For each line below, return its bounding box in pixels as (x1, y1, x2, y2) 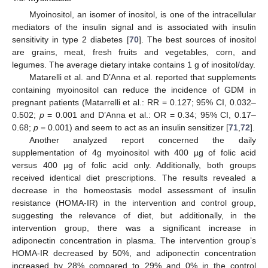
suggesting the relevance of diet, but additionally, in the (12, 211, 256, 221)
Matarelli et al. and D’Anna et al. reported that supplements (29, 72, 256, 83)
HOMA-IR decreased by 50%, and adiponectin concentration (12, 248, 256, 258)
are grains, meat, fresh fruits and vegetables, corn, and (12, 47, 256, 57)
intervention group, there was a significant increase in (12, 223, 256, 233)
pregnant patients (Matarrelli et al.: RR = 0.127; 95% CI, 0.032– (12, 98, 256, 108)
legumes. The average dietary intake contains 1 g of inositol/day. (12, 60, 255, 70)
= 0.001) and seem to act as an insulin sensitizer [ (38, 123, 229, 133)
